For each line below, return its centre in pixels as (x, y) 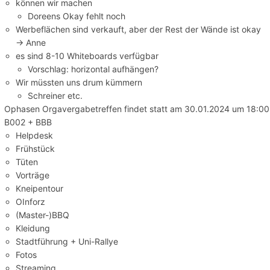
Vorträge (33, 175)
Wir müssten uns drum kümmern (79, 82)
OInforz (31, 201)
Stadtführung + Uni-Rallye (67, 241)
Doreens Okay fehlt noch (76, 16)
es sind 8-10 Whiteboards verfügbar (87, 55)
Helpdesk (35, 135)
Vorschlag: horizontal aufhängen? (93, 69)
